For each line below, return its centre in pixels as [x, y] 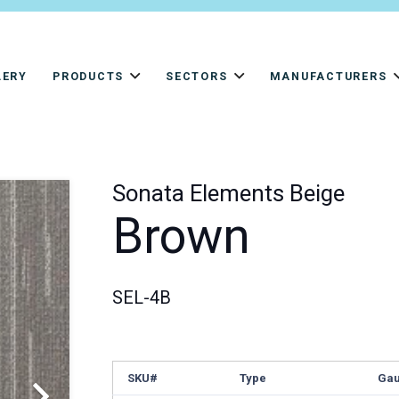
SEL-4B [142, 297]
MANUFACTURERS [328, 76]
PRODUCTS [88, 76]
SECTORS [197, 76]
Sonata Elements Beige [229, 193]
